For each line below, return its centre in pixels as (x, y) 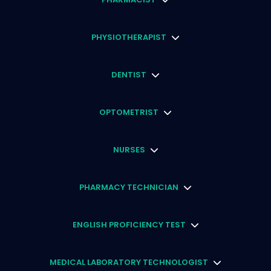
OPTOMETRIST (129, 112)
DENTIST (129, 74)
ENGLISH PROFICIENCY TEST (129, 224)
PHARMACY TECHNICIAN (129, 187)
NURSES (129, 149)
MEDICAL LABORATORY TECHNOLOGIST (129, 262)
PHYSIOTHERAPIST (129, 37)
